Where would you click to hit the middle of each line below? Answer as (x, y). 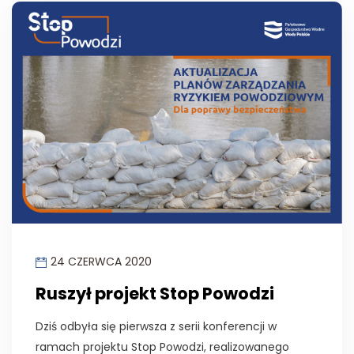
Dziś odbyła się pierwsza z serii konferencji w (156, 327)
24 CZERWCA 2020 (101, 262)
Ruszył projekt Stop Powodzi (155, 294)
